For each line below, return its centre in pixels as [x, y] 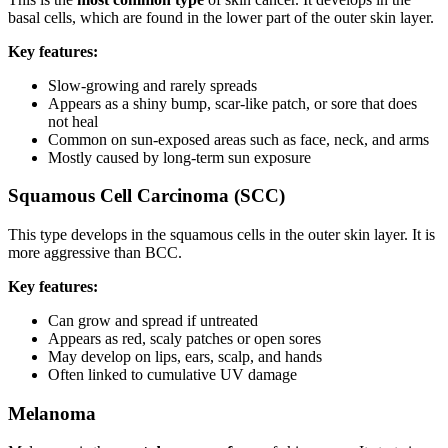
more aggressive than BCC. [95, 252]
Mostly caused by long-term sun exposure [179, 157]
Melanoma [52, 413]
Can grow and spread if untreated [153, 320]
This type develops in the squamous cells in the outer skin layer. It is [221, 234]
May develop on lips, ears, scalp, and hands [185, 356]
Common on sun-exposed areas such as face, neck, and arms [238, 139]
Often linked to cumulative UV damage [172, 374]
